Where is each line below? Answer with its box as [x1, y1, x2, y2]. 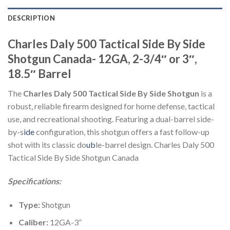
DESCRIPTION [8, 13, 55, 22]
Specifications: [8, 176, 61, 186]
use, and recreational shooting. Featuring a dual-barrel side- [8, 114, 214, 124]
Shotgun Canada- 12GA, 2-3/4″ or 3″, [8, 51, 197, 66]
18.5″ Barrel [8, 66, 71, 81]
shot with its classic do [8, 140, 86, 150]
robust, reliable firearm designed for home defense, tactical [8, 101, 215, 111]
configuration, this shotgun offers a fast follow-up [34, 127, 209, 137]
